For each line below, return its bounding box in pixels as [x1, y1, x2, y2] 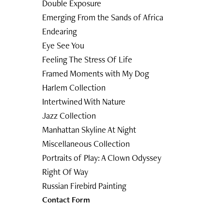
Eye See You [42, 40, 85, 51]
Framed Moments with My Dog [42, 68, 150, 79]
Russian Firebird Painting [42, 180, 127, 191]
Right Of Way [42, 166, 89, 177]
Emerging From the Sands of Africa [42, 12, 164, 23]
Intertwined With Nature [42, 96, 126, 107]
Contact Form [42, 194, 91, 205]
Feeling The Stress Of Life [42, 54, 133, 65]
